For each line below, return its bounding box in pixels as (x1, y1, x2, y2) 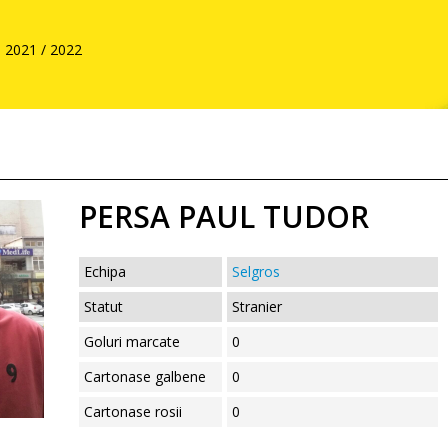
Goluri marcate (84, 332, 181, 351)
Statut (84, 297, 124, 316)
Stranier (232, 297, 283, 316)
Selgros (232, 262, 281, 281)
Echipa (84, 262, 127, 281)
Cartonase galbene (84, 367, 207, 386)
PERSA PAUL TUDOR (79, 196, 370, 237)
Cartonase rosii (84, 402, 183, 421)
